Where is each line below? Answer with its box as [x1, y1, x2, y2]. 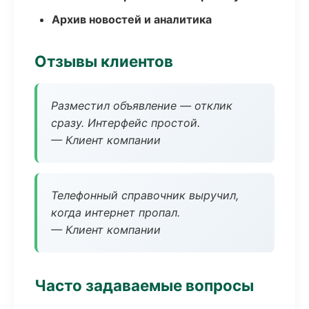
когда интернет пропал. [51, 206, 180, 219]
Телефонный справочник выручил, [51, 188, 239, 202]
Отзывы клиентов [34, 52, 173, 70]
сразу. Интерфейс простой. [51, 116, 200, 130]
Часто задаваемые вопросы [34, 276, 254, 295]
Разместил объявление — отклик [51, 99, 232, 112]
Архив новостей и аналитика [52, 12, 212, 26]
